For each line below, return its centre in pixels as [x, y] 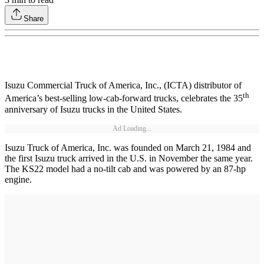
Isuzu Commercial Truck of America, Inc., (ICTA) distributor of [123, 85]
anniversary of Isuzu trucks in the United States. [96, 109]
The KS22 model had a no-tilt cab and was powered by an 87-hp [125, 169]
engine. [18, 179]
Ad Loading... [132, 128]
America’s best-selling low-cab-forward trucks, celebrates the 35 [124, 98]
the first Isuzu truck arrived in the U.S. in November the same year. [129, 158]
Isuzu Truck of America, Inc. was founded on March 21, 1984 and [128, 147]
